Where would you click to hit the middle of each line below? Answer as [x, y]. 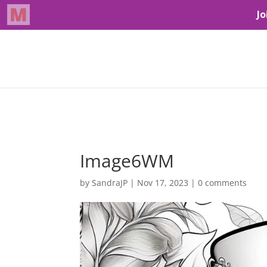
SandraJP [110, 183]
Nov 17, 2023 [163, 183]
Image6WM [127, 161]
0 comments [223, 183]
